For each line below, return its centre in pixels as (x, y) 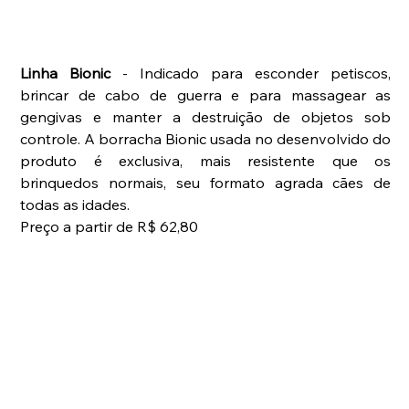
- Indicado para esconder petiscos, (251, 73)
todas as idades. (77, 205)
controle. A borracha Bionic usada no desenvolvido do (206, 139)
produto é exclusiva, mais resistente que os (206, 161)
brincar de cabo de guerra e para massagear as (206, 95)
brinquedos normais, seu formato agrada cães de (206, 183)
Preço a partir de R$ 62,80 (110, 227)
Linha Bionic (66, 73)
